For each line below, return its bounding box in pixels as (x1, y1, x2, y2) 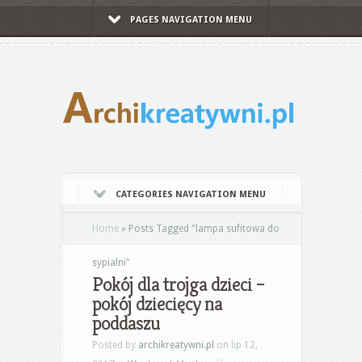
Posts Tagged (126, 222, 192, 234)
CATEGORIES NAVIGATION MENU (116, 188, 266, 200)
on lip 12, (214, 339, 258, 351)
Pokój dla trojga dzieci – (92, 271, 264, 297)
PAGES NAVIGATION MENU (129, 15, 252, 25)
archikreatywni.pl (138, 339, 214, 351)
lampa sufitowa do (196, 222, 280, 234)
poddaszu (92, 310, 160, 335)
